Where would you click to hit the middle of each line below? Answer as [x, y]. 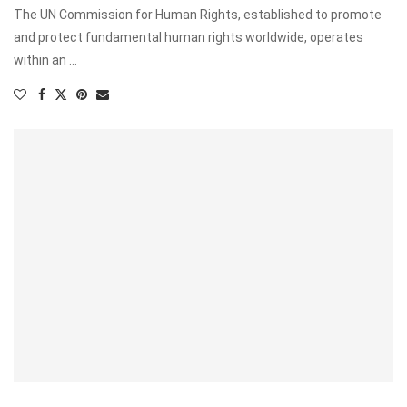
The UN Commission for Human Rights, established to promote [198, 15]
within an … [45, 60]
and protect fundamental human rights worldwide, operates [189, 38]
